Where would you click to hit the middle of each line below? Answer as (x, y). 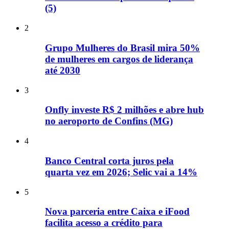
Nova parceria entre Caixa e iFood (117, 212)
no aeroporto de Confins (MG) (109, 121)
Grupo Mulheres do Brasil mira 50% (122, 48)
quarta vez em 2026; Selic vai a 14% (121, 172)
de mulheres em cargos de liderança (119, 59)
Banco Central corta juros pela (109, 161)
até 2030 (63, 70)
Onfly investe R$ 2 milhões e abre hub (124, 110)
